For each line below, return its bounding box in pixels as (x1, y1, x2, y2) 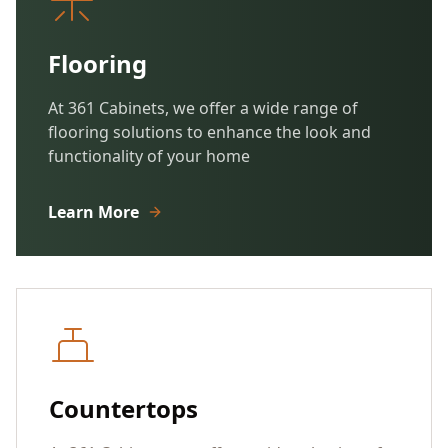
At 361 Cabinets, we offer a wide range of (48, 96, 358, 119)
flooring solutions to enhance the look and (48, 120, 371, 143)
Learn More (48, 200, 139, 223)
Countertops (49, 391, 198, 425)
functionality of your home (48, 144, 250, 167)
